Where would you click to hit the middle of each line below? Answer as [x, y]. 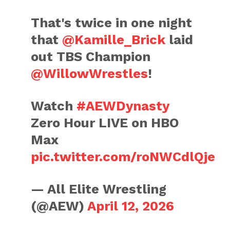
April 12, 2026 [131, 206]
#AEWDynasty [123, 106]
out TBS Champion [91, 56]
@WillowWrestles [90, 73]
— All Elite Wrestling [99, 189]
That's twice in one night [112, 23]
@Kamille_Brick [114, 40]
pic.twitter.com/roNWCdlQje [123, 157]
